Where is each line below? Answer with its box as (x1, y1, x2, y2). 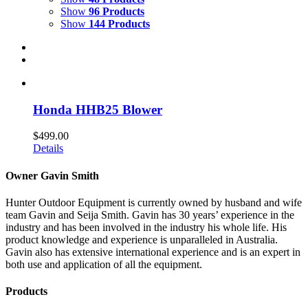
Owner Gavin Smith (5, 169, 99, 181)
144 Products (89, 17, 150, 30)
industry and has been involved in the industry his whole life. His (5, 221, 287, 233)
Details (33, 142, 63, 155)
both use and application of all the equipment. (5, 258, 202, 270)
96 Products (89, 5, 144, 17)
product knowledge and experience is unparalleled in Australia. (5, 233, 278, 245)
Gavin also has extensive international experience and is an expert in (5, 245, 300, 258)
